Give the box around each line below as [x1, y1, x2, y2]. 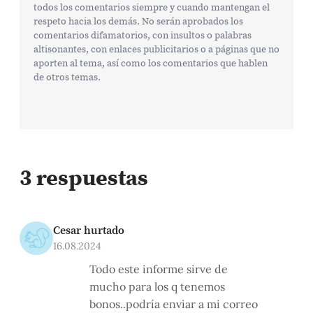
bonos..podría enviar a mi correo [89, 296, 258, 311]
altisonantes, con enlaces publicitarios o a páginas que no [34, 41, 279, 56]
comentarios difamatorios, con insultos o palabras [34, 27, 252, 42]
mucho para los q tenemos [89, 279, 225, 293]
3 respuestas [20, 161, 148, 193]
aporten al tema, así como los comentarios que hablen [34, 55, 268, 70]
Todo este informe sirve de [89, 261, 228, 276]
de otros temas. [34, 69, 101, 84]
